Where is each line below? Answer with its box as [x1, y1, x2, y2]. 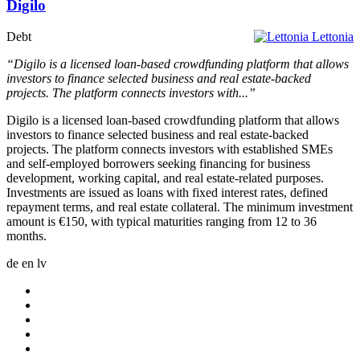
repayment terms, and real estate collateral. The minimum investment [6, 200, 353, 215]
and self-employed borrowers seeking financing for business [6, 157, 310, 171]
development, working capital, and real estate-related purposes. [6, 171, 324, 186]
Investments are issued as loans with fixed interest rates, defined [6, 186, 328, 200]
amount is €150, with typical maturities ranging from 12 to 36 [6, 215, 317, 229]
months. [6, 229, 47, 243]
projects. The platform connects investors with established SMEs [6, 142, 333, 157]
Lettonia [312, 30, 354, 44]
